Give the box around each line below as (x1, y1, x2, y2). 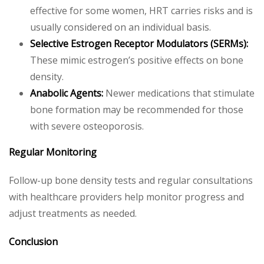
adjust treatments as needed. (9, 207, 137, 220)
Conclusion (9, 235, 58, 248)
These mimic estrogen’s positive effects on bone (30, 54, 243, 67)
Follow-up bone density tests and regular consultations (9, 174, 253, 187)
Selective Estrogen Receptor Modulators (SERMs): (30, 37, 248, 50)
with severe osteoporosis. (30, 120, 144, 133)
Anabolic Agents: (30, 87, 103, 100)
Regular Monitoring (9, 146, 97, 159)
